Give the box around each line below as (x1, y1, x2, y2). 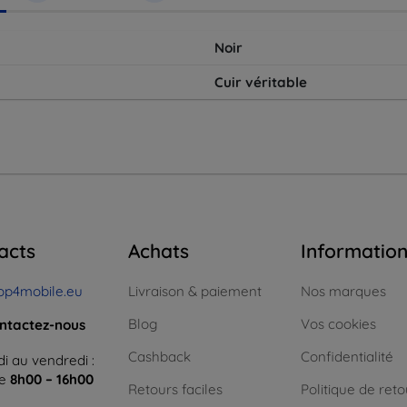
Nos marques (301, 283, 386, 301)
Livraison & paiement (128, 283, 262, 301)
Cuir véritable (214, 74, 307, 92)
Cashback (128, 348, 191, 366)
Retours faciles (128, 381, 223, 399)
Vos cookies (301, 315, 376, 333)
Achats (128, 239, 189, 263)
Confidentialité (301, 348, 393, 366)
